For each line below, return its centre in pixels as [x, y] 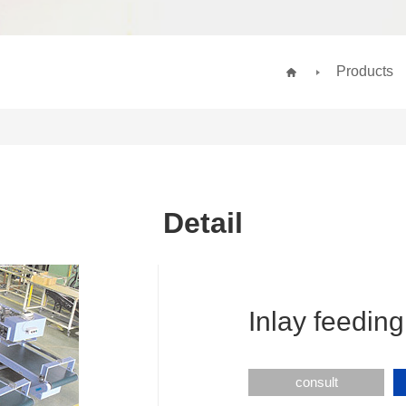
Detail [203, 222]
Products [365, 71]
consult [316, 382]
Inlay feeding [326, 321]
